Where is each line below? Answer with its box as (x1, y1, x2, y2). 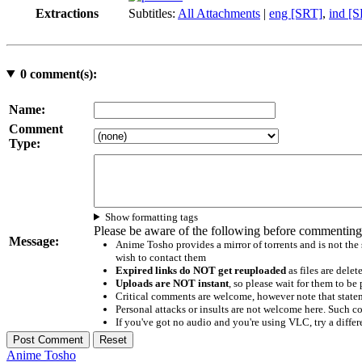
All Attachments (178, 6, 260, 20)
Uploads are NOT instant (115, 276, 229, 289)
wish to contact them (115, 250, 206, 263)
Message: (9, 234, 59, 248)
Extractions (36, 6, 99, 20)
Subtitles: (128, 6, 178, 20)
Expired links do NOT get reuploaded (115, 263, 286, 276)
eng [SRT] (269, 6, 322, 20)
